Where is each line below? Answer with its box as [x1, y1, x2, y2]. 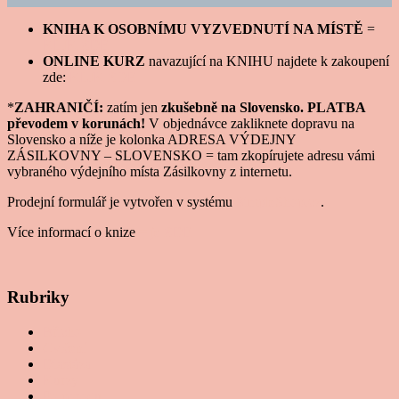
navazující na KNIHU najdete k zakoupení [145, 53, 389, 69]
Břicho [43, 323, 81, 339]
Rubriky [7, 288, 69, 307]
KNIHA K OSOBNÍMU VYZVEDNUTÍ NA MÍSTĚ [43, 21, 363, 37]
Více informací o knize [7, 224, 135, 240]
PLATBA [307, 100, 365, 116]
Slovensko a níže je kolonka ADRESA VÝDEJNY [7, 132, 296, 148]
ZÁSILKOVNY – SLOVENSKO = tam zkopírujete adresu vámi [7, 148, 375, 164]
